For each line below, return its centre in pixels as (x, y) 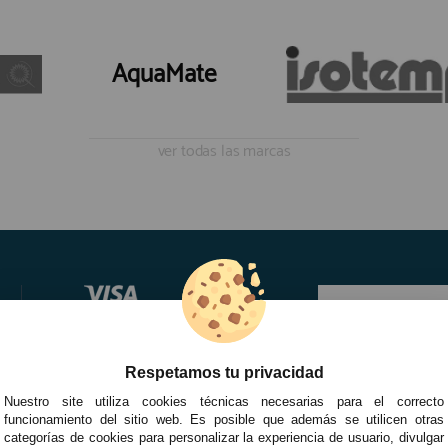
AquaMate (164, 74)
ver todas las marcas (224, 151)
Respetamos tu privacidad (224, 372)
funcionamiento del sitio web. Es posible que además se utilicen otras (224, 419)
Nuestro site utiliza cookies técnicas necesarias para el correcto (224, 401)
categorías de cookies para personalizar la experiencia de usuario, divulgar (224, 437)
